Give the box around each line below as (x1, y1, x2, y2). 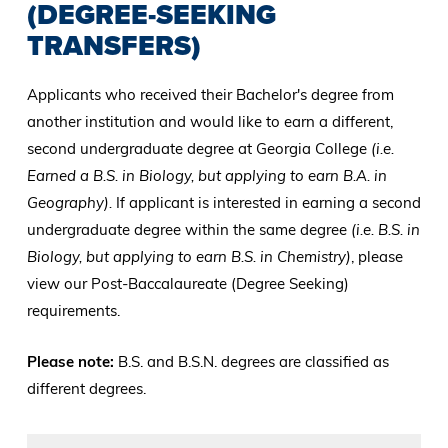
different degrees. (26, 379, 146, 399)
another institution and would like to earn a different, (26, 112, 393, 132)
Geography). (26, 193, 116, 213)
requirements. (26, 301, 120, 321)
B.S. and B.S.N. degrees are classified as (117, 352, 389, 372)
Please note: (26, 352, 118, 372)
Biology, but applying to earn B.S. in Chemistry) (26, 247, 351, 267)
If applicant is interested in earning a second (115, 193, 421, 213)
